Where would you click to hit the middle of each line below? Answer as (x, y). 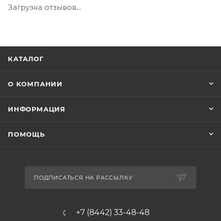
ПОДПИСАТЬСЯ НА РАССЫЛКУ (83, 178)
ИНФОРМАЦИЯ (37, 109)
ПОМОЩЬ (26, 134)
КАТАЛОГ (26, 59)
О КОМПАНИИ (35, 84)
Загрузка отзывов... (44, 7)
